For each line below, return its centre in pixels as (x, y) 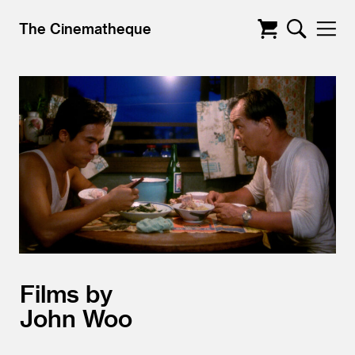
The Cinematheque (85, 28)
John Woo (76, 318)
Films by (66, 293)
